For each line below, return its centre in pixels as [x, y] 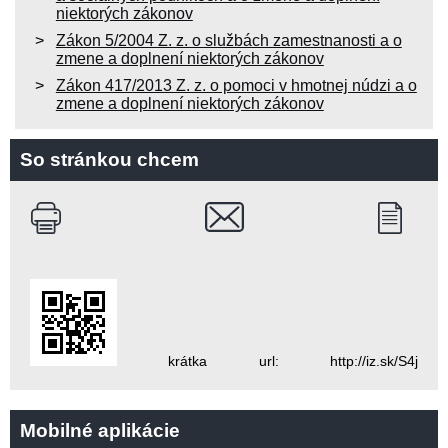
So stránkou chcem [109, 159]
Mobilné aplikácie [100, 430]
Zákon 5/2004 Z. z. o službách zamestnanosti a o [228, 40]
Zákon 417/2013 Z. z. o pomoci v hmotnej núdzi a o [236, 85]
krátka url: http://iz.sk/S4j [267, 360]
